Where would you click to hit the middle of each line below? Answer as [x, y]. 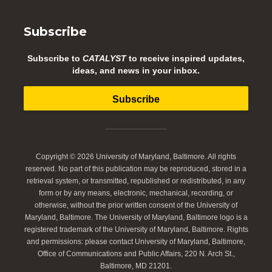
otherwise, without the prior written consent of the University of [136, 205]
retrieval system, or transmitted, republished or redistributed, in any [136, 181]
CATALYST [104, 58]
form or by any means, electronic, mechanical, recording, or [136, 193]
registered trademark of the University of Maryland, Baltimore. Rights [136, 229]
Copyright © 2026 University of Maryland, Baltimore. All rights [136, 156]
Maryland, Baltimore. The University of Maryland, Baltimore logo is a [136, 217]
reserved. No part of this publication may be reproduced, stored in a [136, 168]
